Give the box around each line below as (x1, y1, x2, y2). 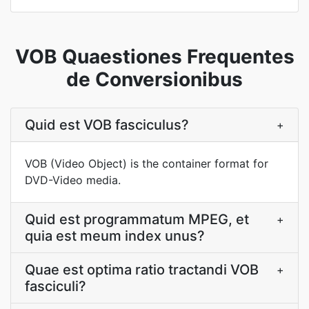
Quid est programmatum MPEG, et (25, 211, 249, 228)
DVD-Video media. (25, 173, 121, 187)
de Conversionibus (66, 68, 243, 91)
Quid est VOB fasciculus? (25, 117, 189, 133)
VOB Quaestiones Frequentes (14, 45, 295, 68)
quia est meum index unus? (25, 228, 205, 244)
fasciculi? (25, 278, 86, 295)
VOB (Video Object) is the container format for (25, 157, 268, 170)
